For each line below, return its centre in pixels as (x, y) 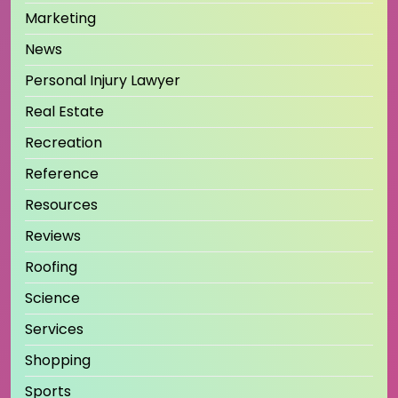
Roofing (51, 267)
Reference (62, 173)
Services (54, 329)
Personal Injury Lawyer (103, 80)
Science (52, 298)
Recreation (64, 142)
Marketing (60, 18)
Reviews (53, 235)
